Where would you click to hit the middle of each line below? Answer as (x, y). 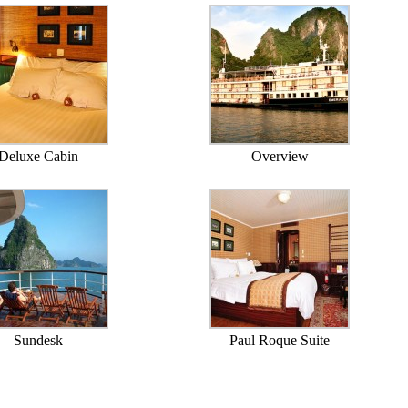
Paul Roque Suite (280, 341)
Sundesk (38, 341)
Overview (280, 157)
